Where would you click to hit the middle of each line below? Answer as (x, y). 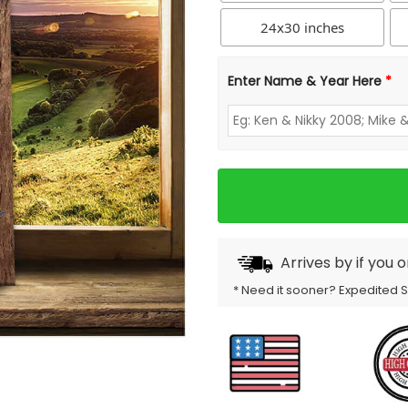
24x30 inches (302, 27)
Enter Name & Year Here (306, 81)
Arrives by (318, 263)
